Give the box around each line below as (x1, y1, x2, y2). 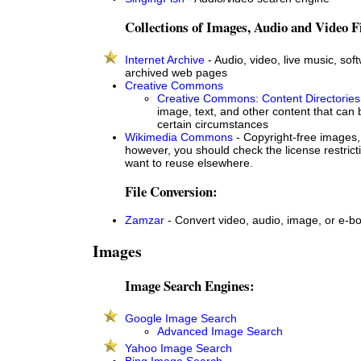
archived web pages (125, 66, 227, 80)
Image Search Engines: (125, 275, 255, 296)
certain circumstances (157, 118, 268, 131)
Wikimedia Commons (125, 131, 233, 144)
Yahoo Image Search (125, 341, 232, 355)
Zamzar (125, 214, 164, 227)
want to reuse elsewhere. (125, 156, 253, 170)
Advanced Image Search (157, 324, 283, 338)
